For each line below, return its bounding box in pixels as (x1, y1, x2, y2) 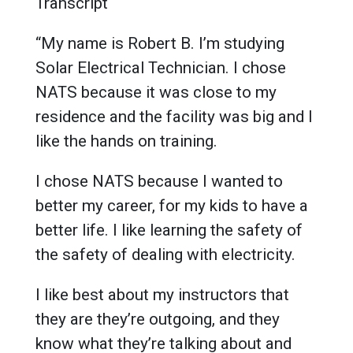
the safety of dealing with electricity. (35, 244, 295, 264)
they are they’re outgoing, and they (35, 309, 280, 329)
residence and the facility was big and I (35, 106, 313, 126)
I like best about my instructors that (35, 284, 289, 304)
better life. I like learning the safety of (35, 220, 303, 240)
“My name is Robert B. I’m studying (35, 33, 284, 53)
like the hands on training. (35, 131, 217, 150)
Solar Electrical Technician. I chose (35, 58, 286, 77)
